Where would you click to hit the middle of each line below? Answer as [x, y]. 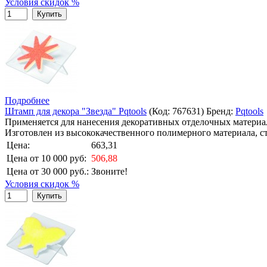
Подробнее [27, 100]
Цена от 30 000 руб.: [48, 171]
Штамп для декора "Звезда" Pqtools [76, 111]
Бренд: [221, 111]
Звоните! [109, 171]
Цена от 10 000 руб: [46, 158]
